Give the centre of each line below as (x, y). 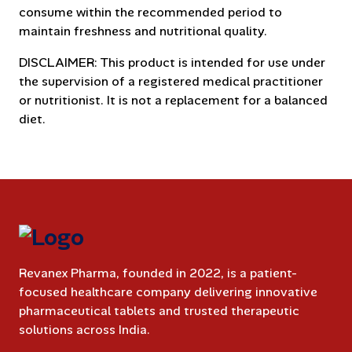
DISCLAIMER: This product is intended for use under (172, 62)
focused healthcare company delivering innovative (168, 291)
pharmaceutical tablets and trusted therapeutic (159, 310)
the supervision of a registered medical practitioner (171, 81)
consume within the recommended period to (150, 12)
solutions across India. (84, 329)
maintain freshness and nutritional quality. (143, 31)
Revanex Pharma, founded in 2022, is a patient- (158, 273)
